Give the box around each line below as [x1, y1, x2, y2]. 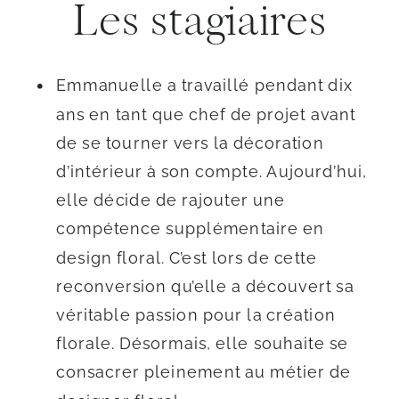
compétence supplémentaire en [56, 218, 325, 238]
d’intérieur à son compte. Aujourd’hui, [56, 161, 368, 181]
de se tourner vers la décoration [56, 133, 324, 152]
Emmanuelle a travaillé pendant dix [56, 75, 354, 94]
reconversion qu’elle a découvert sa [56, 276, 354, 296]
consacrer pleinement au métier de [56, 362, 352, 381]
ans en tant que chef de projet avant [56, 103, 356, 123]
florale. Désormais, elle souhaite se [56, 333, 349, 353]
